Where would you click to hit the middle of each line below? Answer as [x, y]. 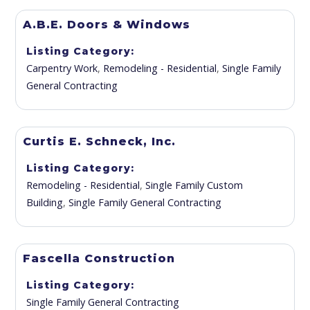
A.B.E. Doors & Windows [107, 25]
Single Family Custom [194, 185]
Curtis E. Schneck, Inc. [100, 142]
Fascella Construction [99, 258]
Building [45, 202]
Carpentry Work [62, 68]
